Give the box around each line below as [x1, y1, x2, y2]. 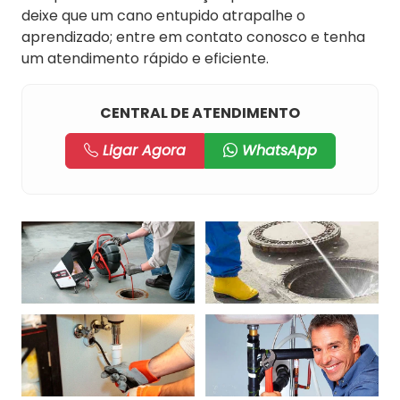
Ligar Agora [97, 140, 186, 161]
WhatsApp [237, 140, 317, 161]
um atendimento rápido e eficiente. [21, 48, 269, 69]
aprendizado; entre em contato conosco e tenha [21, 27, 365, 47]
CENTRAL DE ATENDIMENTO [100, 103, 300, 123]
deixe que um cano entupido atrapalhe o [21, 5, 305, 26]
